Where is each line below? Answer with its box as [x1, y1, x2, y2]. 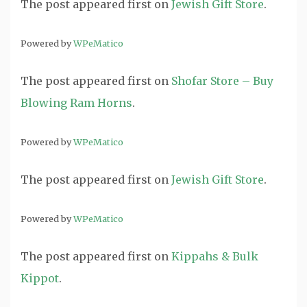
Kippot [21, 271, 59, 285]
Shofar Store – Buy [171, 74, 273, 88]
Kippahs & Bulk [171, 249, 258, 263]
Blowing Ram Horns [21, 96, 132, 110]
